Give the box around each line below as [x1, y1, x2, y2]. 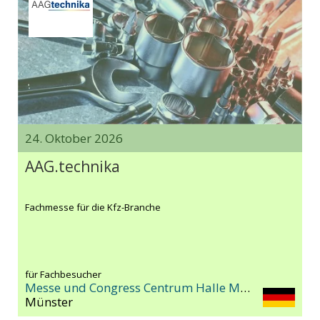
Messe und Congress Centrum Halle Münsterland [240, 279, 250, 296]
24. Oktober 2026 [25, 130, 123, 147]
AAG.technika [25, 156, 120, 177]
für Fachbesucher [25, 268, 101, 281]
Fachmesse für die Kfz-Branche [25, 201, 161, 214]
